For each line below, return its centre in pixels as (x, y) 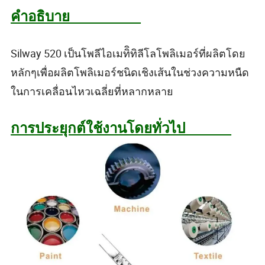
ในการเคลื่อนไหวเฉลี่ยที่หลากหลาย (92, 91)
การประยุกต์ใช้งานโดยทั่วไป (121, 127)
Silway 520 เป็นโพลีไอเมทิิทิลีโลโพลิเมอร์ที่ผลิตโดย (128, 53)
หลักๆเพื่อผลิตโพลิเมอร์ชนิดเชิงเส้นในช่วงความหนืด (130, 72)
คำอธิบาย (76, 16)
